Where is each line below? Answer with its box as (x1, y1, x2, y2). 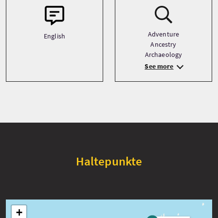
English (43, 32, 66, 40)
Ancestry (150, 40, 177, 49)
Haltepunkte (75, 153, 143, 169)
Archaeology (145, 50, 182, 59)
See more (145, 62, 174, 71)
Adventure (147, 30, 180, 38)
